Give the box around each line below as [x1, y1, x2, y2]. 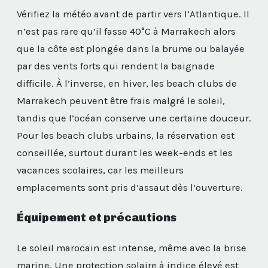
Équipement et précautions [17, 211, 177, 225]
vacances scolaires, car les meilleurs [17, 164, 184, 176]
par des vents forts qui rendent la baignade [17, 60, 215, 72]
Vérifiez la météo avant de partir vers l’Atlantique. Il [17, 8, 249, 20]
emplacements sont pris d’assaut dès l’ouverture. [17, 181, 243, 193]
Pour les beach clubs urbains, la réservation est [17, 129, 234, 141]
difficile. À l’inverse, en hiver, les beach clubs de [17, 77, 237, 89]
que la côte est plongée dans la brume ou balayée [17, 42, 245, 54]
